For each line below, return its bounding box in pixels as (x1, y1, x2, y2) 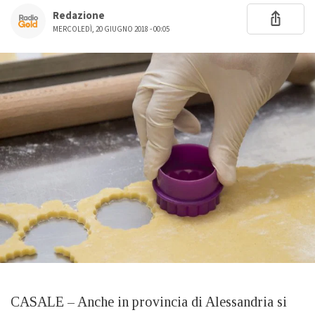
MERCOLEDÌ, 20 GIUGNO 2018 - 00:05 (53, 24, 169, 34)
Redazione (53, 8, 105, 23)
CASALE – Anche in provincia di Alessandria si (11, 293, 287, 309)
